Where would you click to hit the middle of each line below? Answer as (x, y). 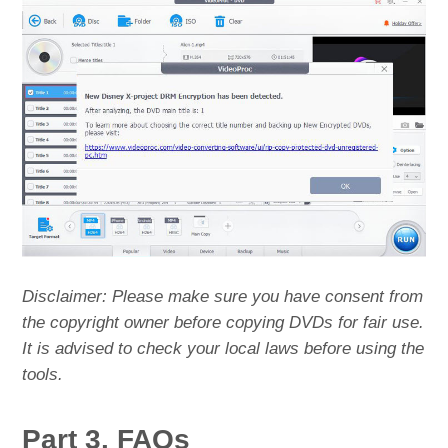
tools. (43, 374)
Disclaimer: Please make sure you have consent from (223, 296)
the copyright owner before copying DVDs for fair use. (223, 322)
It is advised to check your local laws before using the (223, 348)
